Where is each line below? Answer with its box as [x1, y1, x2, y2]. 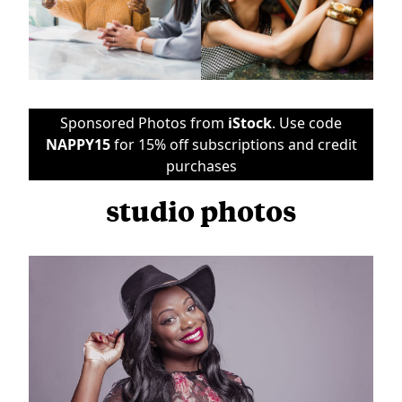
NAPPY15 [45, 134, 110, 154]
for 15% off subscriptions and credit [109, 134, 357, 154]
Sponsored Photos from [60, 112, 228, 133]
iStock [228, 112, 272, 133]
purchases [165, 155, 237, 176]
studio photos [106, 192, 296, 228]
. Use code [272, 112, 342, 133]
